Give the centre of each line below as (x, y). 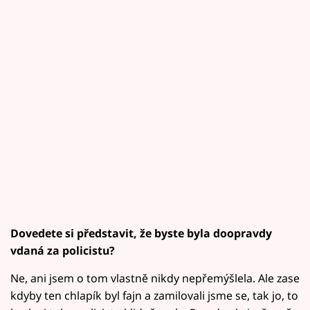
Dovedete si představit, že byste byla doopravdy (141, 233)
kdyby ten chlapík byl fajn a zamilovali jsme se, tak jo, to (154, 295)
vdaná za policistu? (63, 250)
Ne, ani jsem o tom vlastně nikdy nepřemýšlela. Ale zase (155, 278)
